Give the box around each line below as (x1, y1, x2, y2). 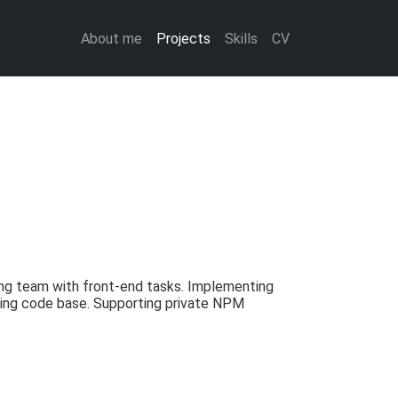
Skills (225, 29, 258, 47)
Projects (156, 29, 211, 47)
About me (81, 29, 142, 47)
